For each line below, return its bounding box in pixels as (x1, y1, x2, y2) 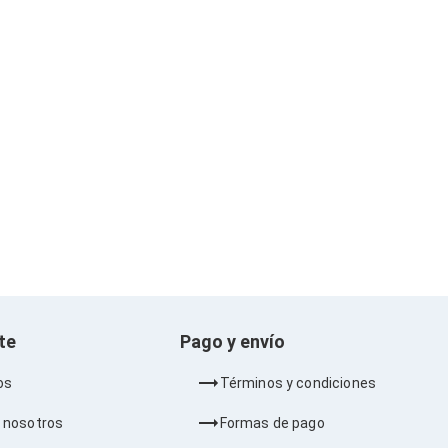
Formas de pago (219, 414, 325, 431)
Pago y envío (179, 331, 285, 352)
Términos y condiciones (219, 374, 376, 391)
